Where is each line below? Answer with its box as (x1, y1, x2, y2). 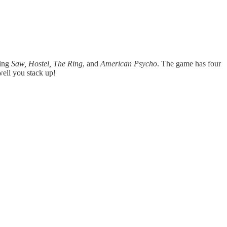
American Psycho (100, 59, 157, 68)
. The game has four (157, 59, 221, 68)
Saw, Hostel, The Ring (11, 59, 83, 68)
